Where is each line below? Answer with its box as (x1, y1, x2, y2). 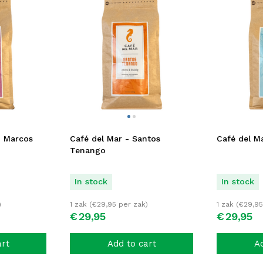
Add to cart (107, 238, 156, 249)
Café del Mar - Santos (70, 133, 160, 143)
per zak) (116, 200, 148, 209)
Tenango (70, 145, 106, 155)
